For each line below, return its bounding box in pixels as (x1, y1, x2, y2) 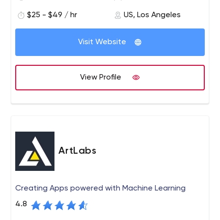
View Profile (80, 74, 121, 82)
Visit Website (78, 38, 126, 46)
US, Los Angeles (123, 11, 181, 19)
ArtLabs (58, 146, 97, 156)
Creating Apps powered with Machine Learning (15, 185, 186, 192)
